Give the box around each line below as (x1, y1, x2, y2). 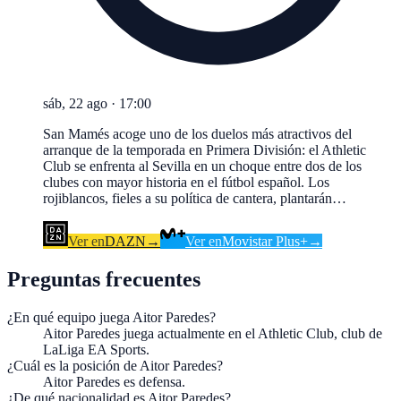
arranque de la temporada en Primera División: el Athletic (43, 142, 366, 158)
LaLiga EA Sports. (43, 342, 149, 358)
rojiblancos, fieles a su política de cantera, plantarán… (43, 191, 346, 207)
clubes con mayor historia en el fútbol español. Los (43, 175, 329, 191)
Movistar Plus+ (222, 234, 308, 250)
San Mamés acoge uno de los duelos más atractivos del (43, 126, 352, 142)
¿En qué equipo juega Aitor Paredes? (7, 310, 216, 326)
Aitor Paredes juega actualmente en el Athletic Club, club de (43, 326, 382, 342)
